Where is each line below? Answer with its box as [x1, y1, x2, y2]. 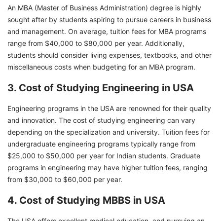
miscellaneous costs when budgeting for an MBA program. [7, 62, 195, 71]
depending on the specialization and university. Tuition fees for [7, 127, 210, 136]
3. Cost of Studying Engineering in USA [7, 81, 194, 94]
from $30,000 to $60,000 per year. [7, 175, 122, 184]
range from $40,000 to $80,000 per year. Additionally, [7, 38, 184, 47]
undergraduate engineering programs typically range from [7, 139, 195, 148]
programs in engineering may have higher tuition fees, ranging [7, 163, 208, 172]
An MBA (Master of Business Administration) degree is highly [7, 3, 201, 12]
